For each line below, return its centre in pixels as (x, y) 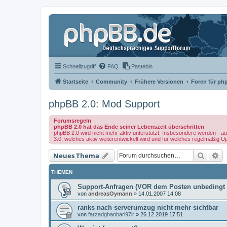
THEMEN (62, 172)
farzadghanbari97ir (111, 214)
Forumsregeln (72, 121)
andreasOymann (110, 194)
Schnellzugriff (79, 66)
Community (111, 82)
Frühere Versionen (159, 82)
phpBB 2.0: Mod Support (104, 104)
